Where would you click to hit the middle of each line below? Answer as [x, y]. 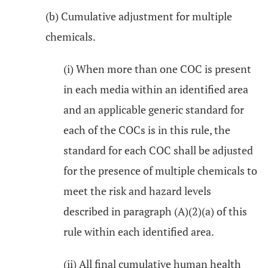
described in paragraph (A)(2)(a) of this [155, 211]
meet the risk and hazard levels [137, 191]
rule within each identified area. [139, 232]
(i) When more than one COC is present [157, 69]
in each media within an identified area [156, 89]
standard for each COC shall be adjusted [158, 150]
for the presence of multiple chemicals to [160, 170]
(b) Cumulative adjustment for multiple [139, 16]
